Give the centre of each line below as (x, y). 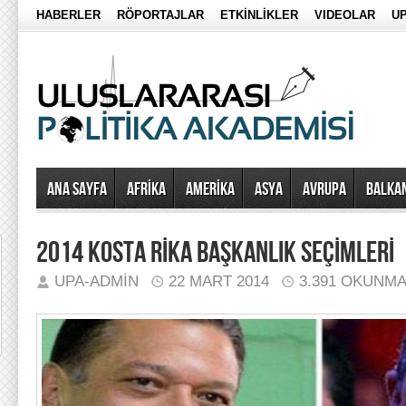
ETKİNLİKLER (259, 15)
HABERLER (68, 15)
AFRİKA (146, 189)
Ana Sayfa (77, 189)
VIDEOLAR (345, 15)
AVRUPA (324, 189)
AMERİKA (210, 189)
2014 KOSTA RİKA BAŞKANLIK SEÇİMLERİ (215, 253)
